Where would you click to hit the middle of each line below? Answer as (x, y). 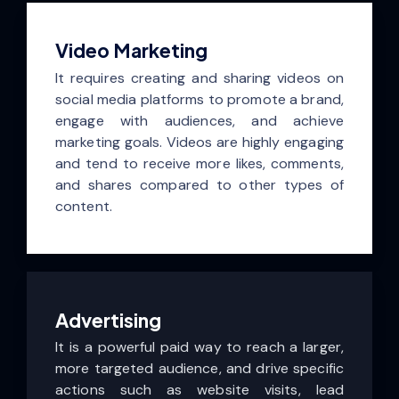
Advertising (108, 320)
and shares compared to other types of (199, 184)
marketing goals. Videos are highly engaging (199, 142)
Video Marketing (131, 51)
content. (84, 206)
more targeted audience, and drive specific (199, 369)
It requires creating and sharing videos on (199, 77)
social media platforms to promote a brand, (199, 99)
